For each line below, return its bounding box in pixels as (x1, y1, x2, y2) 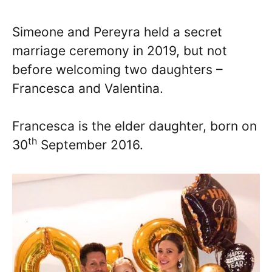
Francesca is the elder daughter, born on (12, 118, 257, 134)
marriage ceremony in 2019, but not (12, 42, 227, 58)
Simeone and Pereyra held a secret (12, 24, 222, 39)
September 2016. (37, 137, 143, 153)
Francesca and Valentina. (12, 80, 163, 96)
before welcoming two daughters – (12, 61, 223, 77)
